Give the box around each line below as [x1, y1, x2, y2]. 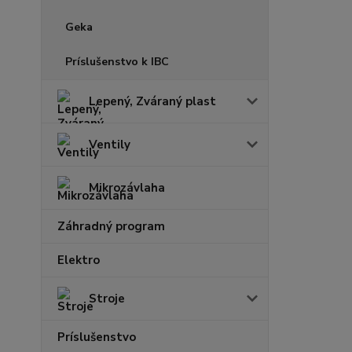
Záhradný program [57, 218, 165, 234]
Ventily [89, 137, 130, 152]
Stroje [89, 291, 125, 306]
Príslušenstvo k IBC [65, 54, 169, 69]
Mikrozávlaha [89, 180, 165, 196]
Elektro [57, 252, 100, 268]
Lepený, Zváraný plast [89, 93, 216, 109]
